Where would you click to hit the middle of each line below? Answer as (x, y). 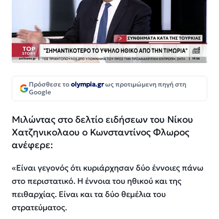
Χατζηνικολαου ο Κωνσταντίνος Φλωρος (100, 132)
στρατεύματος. (39, 207)
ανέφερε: (33, 144)
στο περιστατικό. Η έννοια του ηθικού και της (97, 181)
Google (40, 92)
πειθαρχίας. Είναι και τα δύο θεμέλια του (89, 194)
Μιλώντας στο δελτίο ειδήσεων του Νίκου (102, 119)
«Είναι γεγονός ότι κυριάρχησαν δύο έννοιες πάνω (108, 168)
